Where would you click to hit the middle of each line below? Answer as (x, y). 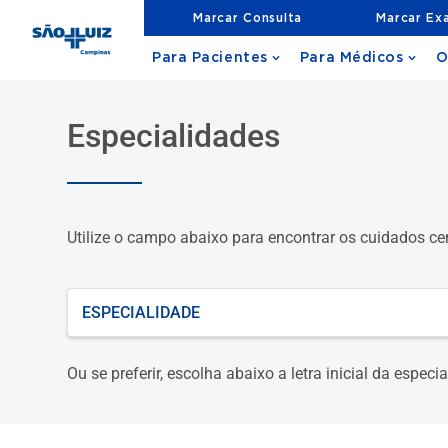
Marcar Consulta (247, 17)
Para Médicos (351, 58)
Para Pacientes (210, 58)
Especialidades (174, 136)
